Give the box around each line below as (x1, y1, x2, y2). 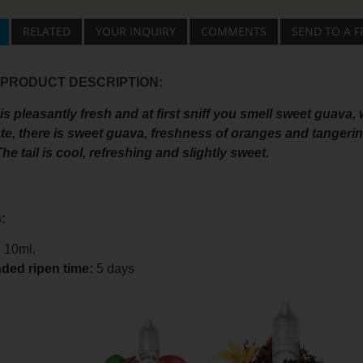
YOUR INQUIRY (95, 23, 176, 39)
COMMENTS (200, 23, 267, 39)
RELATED (22, 23, 70, 39)
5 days (92, 262, 135, 276)
